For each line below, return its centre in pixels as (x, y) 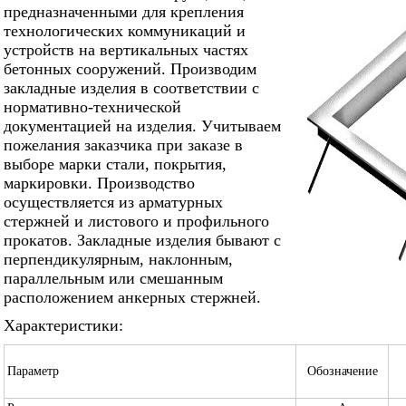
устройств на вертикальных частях (126, 50)
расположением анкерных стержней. (132, 297)
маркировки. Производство (99, 183)
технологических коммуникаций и (125, 31)
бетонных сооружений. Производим (130, 69)
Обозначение (342, 371)
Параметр (33, 371)
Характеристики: (63, 325)
